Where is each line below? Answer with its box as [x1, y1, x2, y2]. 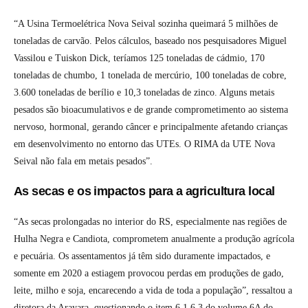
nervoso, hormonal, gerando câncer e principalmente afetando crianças [14, 121, 287, 132]
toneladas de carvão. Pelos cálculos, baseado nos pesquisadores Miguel [14, 35, 287, 46]
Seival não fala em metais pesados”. [14, 155, 153, 166]
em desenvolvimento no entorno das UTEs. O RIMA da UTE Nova [14, 138, 275, 149]
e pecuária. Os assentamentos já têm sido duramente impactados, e [14, 250, 270, 261]
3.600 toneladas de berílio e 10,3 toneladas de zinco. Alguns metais [14, 87, 274, 98]
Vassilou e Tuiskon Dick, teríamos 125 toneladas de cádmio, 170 [14, 52, 265, 63]
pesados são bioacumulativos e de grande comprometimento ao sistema [14, 104, 288, 115]
